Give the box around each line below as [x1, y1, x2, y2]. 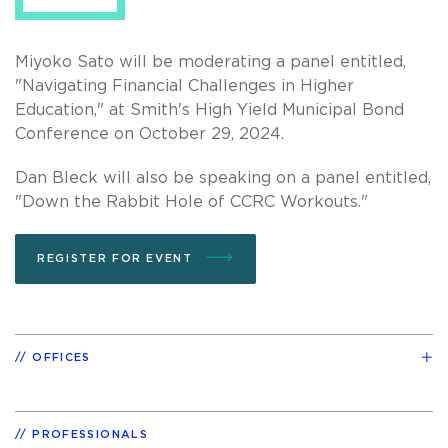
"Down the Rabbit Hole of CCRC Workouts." [15, 193, 373, 210]
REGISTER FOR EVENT [37, 252, 198, 264]
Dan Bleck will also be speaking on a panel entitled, [15, 169, 431, 186]
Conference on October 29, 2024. [15, 125, 289, 142]
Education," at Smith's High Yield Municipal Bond [15, 101, 404, 118]
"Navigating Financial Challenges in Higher [15, 77, 354, 94]
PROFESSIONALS [32, 428, 148, 440]
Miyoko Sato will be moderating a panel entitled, [15, 53, 406, 70]
